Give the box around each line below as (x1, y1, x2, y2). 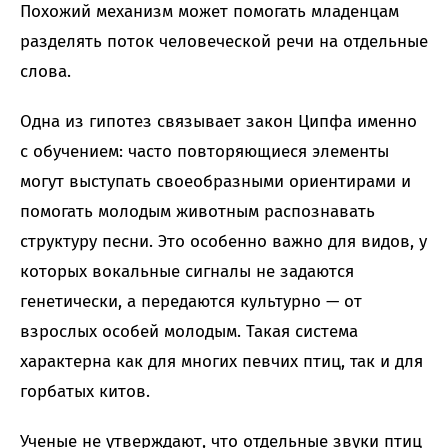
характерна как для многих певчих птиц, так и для (20, 350, 423, 372)
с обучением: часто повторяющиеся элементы (20, 140, 389, 162)
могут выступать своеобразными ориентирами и (20, 170, 411, 192)
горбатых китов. (20, 380, 150, 402)
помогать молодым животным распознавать (20, 200, 375, 222)
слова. (20, 60, 71, 82)
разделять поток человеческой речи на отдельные (20, 30, 428, 52)
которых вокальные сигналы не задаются (20, 260, 354, 282)
